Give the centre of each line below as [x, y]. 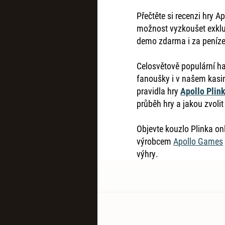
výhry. [148, 154]
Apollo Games [198, 141]
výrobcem [155, 141]
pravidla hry [159, 91]
